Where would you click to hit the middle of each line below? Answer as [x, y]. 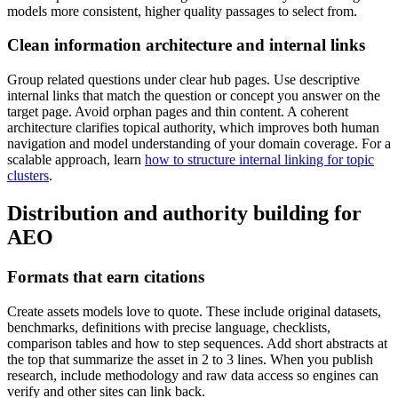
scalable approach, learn [76, 160]
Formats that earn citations [106, 276]
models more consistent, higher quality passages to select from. [182, 11]
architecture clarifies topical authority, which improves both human [193, 128]
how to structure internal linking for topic [259, 160]
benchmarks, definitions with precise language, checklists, [169, 327]
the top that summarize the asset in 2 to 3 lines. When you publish [190, 359]
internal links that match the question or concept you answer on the [194, 96]
